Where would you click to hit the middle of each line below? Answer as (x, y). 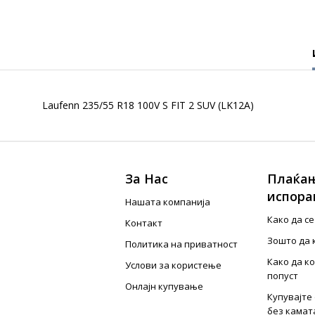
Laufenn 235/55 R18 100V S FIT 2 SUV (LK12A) (148, 105)
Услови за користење (174, 265)
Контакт (144, 223)
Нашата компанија (168, 202)
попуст (282, 276)
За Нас (147, 179)
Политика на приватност (182, 244)
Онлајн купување (165, 286)
